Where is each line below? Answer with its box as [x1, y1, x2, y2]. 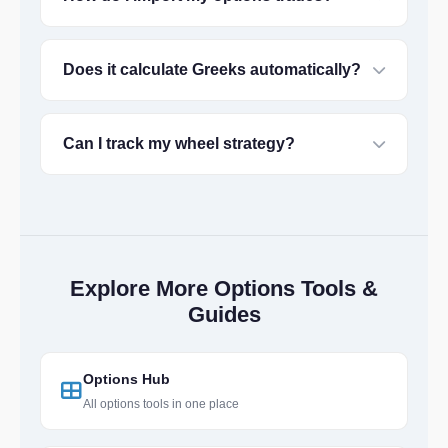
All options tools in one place [83, 396, 239, 411]
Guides [187, 301, 261, 327]
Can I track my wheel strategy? [63, 134, 295, 152]
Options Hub [83, 370, 170, 387]
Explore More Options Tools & [70, 275, 378, 301]
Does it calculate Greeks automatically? [63, 60, 361, 78]
